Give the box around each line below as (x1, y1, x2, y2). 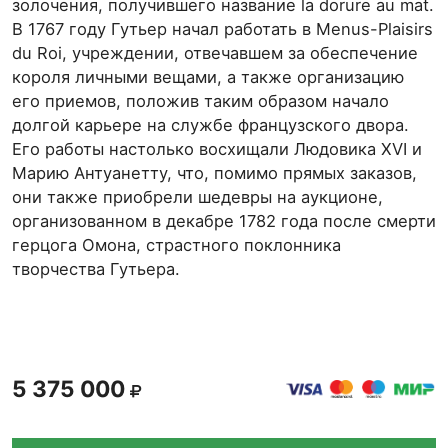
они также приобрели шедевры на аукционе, (12, 187, 383, 207)
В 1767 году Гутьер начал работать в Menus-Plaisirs (12, 19, 433, 39)
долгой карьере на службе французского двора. (12, 115, 409, 135)
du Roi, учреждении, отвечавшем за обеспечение (12, 43, 418, 63)
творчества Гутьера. (12, 259, 185, 279)
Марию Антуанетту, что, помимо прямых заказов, (12, 163, 417, 183)
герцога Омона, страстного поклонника (12, 235, 341, 255)
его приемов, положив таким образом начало (12, 91, 389, 111)
